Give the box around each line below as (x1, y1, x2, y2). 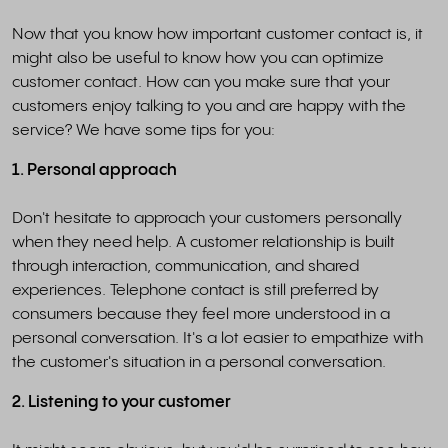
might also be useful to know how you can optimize (12, 49, 384, 67)
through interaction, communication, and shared (12, 257, 359, 275)
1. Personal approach (12, 161, 180, 179)
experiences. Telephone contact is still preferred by (12, 281, 379, 299)
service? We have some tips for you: (12, 121, 275, 139)
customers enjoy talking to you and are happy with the (12, 97, 406, 115)
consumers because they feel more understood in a (12, 305, 390, 323)
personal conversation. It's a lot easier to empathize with (12, 329, 423, 347)
